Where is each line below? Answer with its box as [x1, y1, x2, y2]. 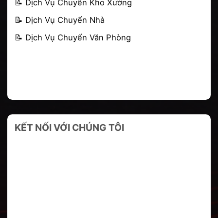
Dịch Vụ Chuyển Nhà [25, 15, 105, 25]
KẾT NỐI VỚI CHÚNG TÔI [15, 122, 124, 134]
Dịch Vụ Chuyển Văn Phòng [25, 33, 131, 43]
